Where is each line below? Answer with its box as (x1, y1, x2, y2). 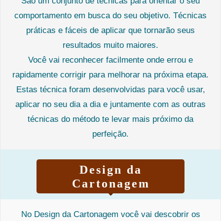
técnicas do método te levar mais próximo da (28, 114, 193, 124)
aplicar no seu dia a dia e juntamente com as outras (15, 99, 206, 109)
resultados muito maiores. (63, 40, 158, 50)
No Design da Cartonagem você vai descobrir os (21, 209, 200, 219)
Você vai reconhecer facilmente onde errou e (28, 55, 193, 65)
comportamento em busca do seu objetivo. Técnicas (14, 10, 207, 20)
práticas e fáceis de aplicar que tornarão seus (26, 25, 195, 35)
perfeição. (92, 129, 129, 139)
